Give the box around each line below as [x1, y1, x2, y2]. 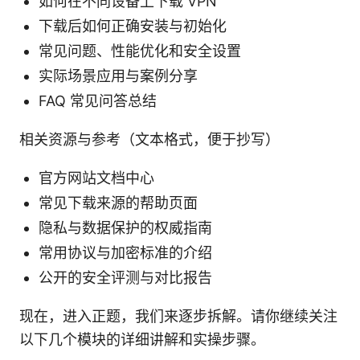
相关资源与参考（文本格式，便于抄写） [19, 130, 280, 148]
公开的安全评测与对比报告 [39, 268, 212, 286]
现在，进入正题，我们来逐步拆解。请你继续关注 [19, 307, 337, 325]
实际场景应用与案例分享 [39, 67, 198, 84]
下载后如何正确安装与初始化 [39, 17, 227, 35]
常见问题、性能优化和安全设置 [39, 42, 241, 59]
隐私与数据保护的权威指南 [39, 219, 212, 236]
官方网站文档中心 [39, 169, 154, 186]
